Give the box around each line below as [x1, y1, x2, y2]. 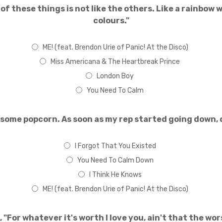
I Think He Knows [89, 170, 142, 179]
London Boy [97, 72, 134, 80]
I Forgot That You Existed [74, 142, 156, 150]
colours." [93, 16, 129, 25]
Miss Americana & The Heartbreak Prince [51, 57, 180, 66]
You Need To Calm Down [77, 156, 154, 165]
